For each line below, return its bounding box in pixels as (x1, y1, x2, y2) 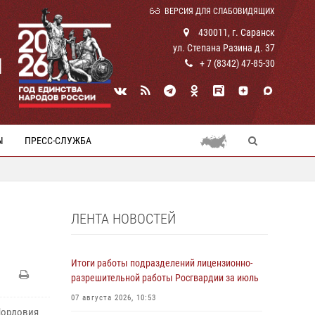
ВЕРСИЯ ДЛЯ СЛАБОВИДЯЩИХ (165, 6, 275, 16)
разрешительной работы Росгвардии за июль (71, 272, 259, 283)
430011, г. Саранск (196, 27, 275, 38)
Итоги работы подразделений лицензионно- (71, 257, 252, 269)
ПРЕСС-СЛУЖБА (25, 135, 91, 146)
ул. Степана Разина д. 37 (173, 42, 275, 53)
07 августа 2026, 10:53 (71, 293, 156, 302)
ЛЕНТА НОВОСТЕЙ (71, 210, 176, 227)
